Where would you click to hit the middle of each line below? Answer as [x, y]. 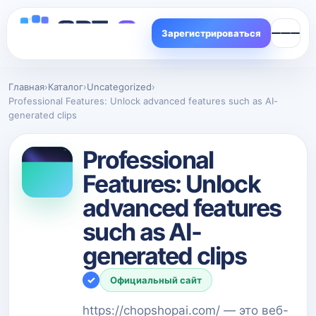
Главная [26, 86]
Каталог [66, 86]
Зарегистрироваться [211, 34]
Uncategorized [119, 86]
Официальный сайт [156, 280]
